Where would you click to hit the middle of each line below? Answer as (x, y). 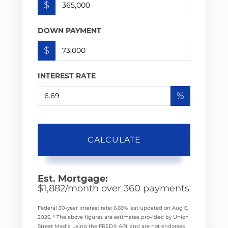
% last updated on (148, 208)
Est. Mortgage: (73, 178)
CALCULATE (114, 139)
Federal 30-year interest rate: (76, 208)
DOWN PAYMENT (69, 30)
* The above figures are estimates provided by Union (121, 217)
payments (165, 188)
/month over (94, 188)
